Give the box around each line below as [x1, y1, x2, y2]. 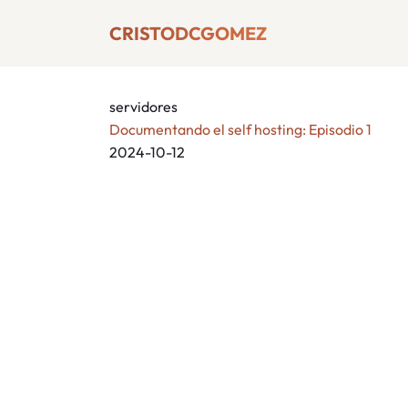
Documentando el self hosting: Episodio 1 [109, 120, 372, 138]
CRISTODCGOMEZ [109, 21, 267, 45]
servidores [109, 97, 178, 116]
